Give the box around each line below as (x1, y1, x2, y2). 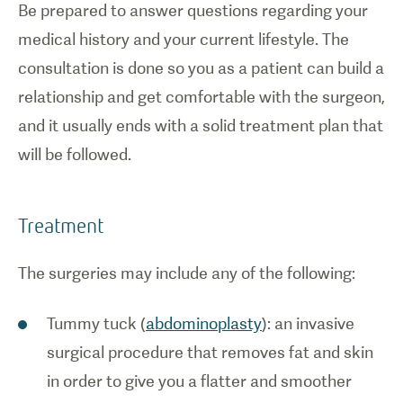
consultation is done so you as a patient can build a (18, 58, 384, 77)
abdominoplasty (146, 314, 262, 333)
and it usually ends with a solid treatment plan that (18, 116, 383, 135)
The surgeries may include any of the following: (18, 264, 355, 282)
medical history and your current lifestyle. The (18, 30, 349, 49)
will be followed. (18, 145, 131, 164)
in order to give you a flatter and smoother (47, 372, 352, 390)
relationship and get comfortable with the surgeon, (18, 87, 385, 106)
